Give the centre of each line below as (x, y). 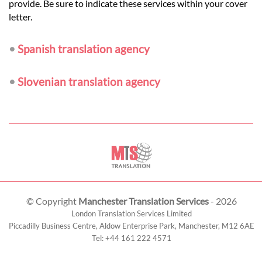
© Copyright (52, 201)
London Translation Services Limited (132, 213)
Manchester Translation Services (144, 201)
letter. (20, 17)
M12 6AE (238, 225)
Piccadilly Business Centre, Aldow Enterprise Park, (93, 225)
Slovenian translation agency (89, 81)
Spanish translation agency (84, 49)
